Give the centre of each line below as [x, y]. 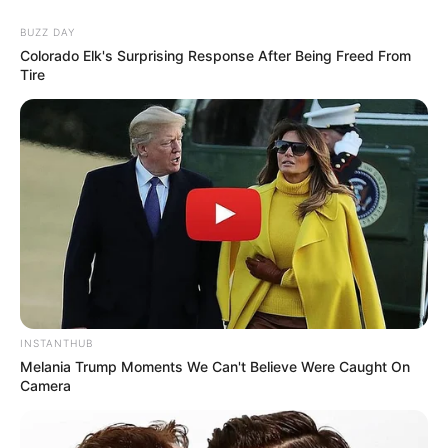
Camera [45, 385]
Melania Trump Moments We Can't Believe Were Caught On [215, 366]
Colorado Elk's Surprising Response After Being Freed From [215, 55]
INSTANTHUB [56, 342]
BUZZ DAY [47, 31]
